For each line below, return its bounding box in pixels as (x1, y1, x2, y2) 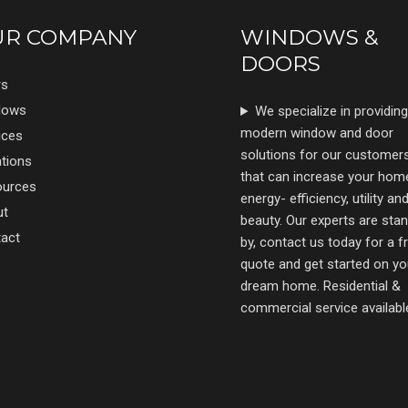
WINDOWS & (240, 25, 378, 51)
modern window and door (240, 125, 393, 142)
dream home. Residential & (240, 278, 401, 295)
